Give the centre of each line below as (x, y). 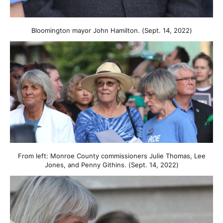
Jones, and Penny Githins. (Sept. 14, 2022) (111, 165)
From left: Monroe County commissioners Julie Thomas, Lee (111, 156)
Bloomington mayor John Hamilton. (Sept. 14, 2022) (111, 30)
